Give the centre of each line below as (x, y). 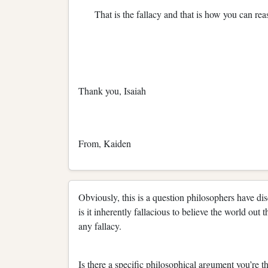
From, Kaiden (105, 143)
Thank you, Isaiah (112, 90)
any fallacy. (105, 226)
